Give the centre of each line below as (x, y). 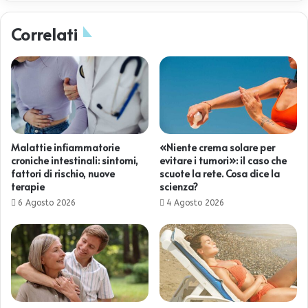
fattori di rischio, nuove (63, 174)
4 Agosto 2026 (195, 203)
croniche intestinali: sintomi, (75, 161)
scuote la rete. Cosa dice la (220, 174)
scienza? (179, 187)
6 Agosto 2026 (47, 203)
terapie (28, 187)
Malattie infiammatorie (65, 148)
